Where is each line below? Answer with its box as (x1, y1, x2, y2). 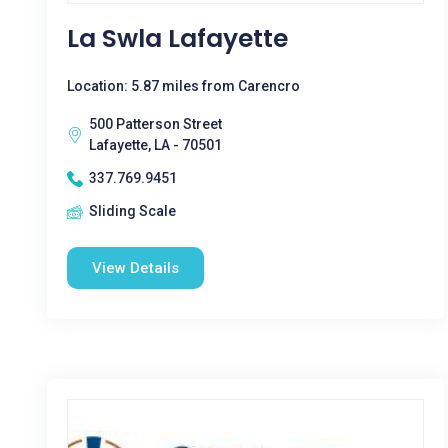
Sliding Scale (89, 203, 176, 219)
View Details (92, 259, 179, 277)
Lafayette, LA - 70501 (89, 137, 222, 153)
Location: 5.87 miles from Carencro (67, 78, 300, 94)
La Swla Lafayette (67, 21, 288, 56)
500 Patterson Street (89, 116, 222, 132)
